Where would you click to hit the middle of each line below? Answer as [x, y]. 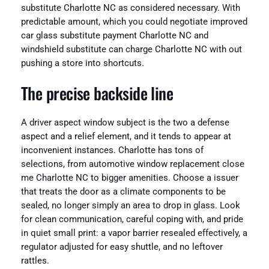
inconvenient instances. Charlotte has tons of [112, 151]
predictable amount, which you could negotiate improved [134, 22]
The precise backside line [97, 93]
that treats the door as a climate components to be [123, 192]
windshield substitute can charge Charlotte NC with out [131, 50]
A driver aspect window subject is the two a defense [125, 123]
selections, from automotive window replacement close [132, 165]
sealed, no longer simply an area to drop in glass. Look [130, 206]
